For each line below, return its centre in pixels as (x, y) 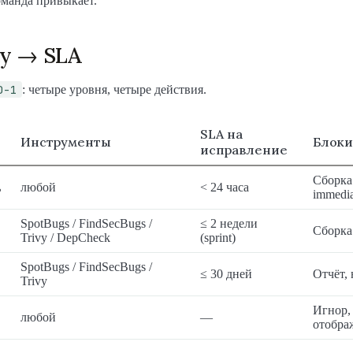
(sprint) (218, 238)
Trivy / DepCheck (65, 238)
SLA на (221, 134)
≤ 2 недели (229, 224)
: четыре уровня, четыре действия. (114, 90)
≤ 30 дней (226, 274)
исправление (244, 150)
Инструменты (66, 142)
